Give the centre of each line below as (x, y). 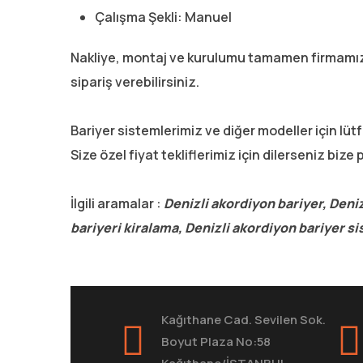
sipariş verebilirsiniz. (135, 81)
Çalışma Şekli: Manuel (163, 17)
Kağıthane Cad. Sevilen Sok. (244, 319)
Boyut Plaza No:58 (216, 341)
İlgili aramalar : (117, 203)
